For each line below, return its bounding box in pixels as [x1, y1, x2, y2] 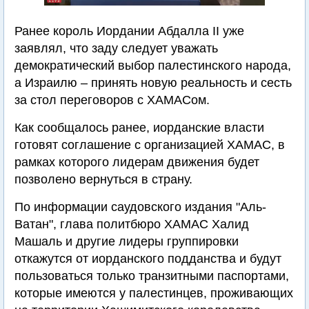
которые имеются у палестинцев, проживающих [14, 286, 293, 300]
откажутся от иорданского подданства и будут [14, 252, 281, 266]
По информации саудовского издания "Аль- [14, 200, 266, 214]
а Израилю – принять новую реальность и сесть [14, 76, 292, 90]
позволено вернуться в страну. [14, 172, 192, 186]
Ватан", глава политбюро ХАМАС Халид [14, 217, 249, 231]
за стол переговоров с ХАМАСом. [14, 93, 210, 107]
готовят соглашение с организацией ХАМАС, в [14, 138, 285, 152]
